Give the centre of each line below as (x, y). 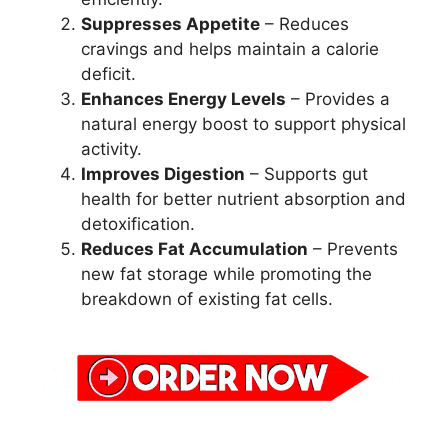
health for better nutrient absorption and (243, 198)
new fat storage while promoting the (226, 273)
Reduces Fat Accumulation (194, 248)
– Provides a (338, 98)
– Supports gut (306, 173)
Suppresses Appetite (170, 23)
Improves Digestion (163, 173)
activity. (111, 148)
